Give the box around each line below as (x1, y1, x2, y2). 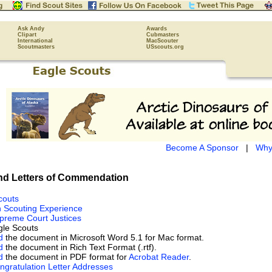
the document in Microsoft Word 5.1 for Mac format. (3, 232, 204, 242)
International (18, 38, 53, 44)
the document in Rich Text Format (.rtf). (3, 242, 157, 252)
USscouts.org (146, 44, 184, 50)
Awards (146, 25, 167, 32)
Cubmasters (146, 32, 179, 38)
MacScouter (146, 38, 178, 44)
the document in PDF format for (3, 251, 129, 262)
